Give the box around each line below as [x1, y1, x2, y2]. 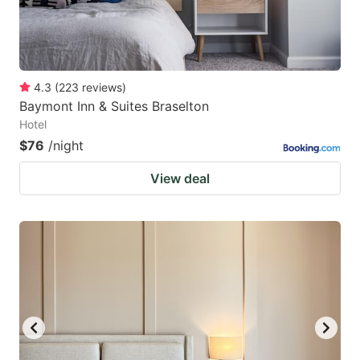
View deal [150, 170, 210, 186]
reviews [82, 80, 122, 94]
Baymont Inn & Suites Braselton [19, 97, 209, 114]
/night [48, 137, 84, 153]
